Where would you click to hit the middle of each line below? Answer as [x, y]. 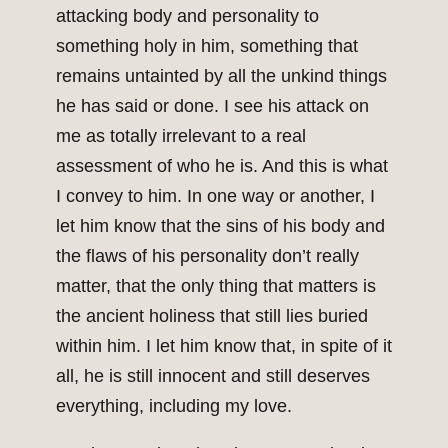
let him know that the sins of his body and [220, 226]
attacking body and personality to [187, 16]
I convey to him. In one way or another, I [215, 196]
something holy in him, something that [207, 46]
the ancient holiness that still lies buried [212, 316]
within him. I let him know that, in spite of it [224, 346]
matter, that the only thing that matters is [216, 286]
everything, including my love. [174, 406]
